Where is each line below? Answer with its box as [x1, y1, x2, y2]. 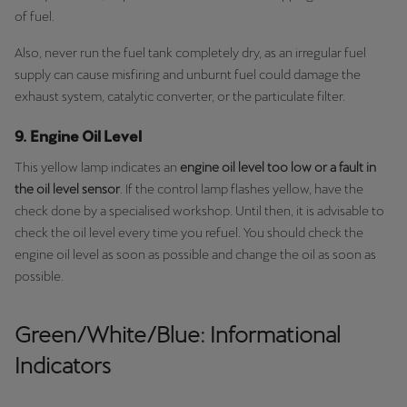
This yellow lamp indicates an [15, 159, 180, 174]
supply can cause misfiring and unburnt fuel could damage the [15, 66, 361, 82]
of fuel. [15, 8, 55, 24]
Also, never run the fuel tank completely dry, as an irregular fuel [15, 45, 366, 60]
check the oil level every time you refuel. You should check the [15, 224, 363, 240]
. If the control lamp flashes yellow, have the [120, 181, 363, 196]
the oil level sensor [15, 181, 120, 196]
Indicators [15, 352, 111, 378]
